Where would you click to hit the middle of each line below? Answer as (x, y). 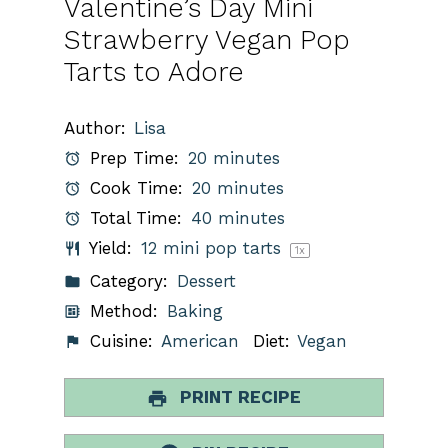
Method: (121, 311)
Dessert (206, 281)
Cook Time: (134, 188)
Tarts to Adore (154, 71)
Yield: (108, 248)
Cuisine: (119, 341)
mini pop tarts (221, 248)
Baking (194, 311)
